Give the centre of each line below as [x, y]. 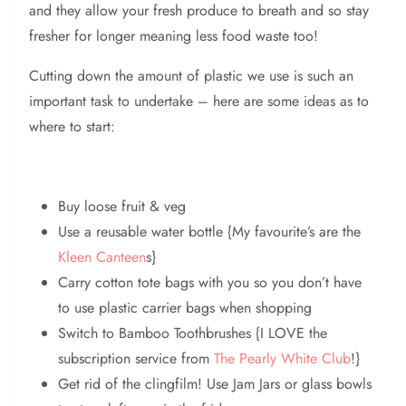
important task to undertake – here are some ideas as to [199, 101]
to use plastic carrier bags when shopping [185, 308]
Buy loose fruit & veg [122, 207]
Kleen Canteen [102, 257]
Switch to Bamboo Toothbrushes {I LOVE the [193, 333]
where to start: [72, 127]
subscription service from [136, 359]
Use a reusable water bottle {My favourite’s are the [209, 232]
